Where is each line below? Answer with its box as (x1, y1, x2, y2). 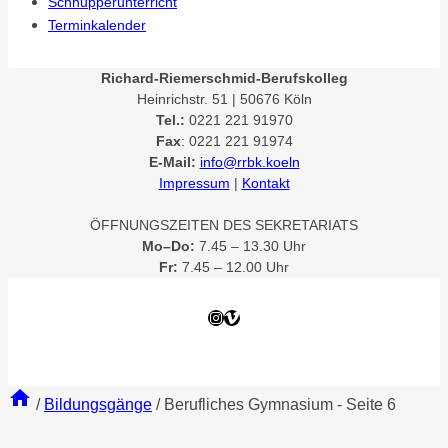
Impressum (158, 175, 230, 191)
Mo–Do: (142, 238, 195, 254)
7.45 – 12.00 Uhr (178, 259, 289, 275)
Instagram (207, 307, 277, 325)
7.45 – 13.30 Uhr (195, 238, 306, 254)
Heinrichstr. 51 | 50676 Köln (136, 91, 312, 107)
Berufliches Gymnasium (164, 396, 333, 413)
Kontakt (241, 175, 290, 191)
